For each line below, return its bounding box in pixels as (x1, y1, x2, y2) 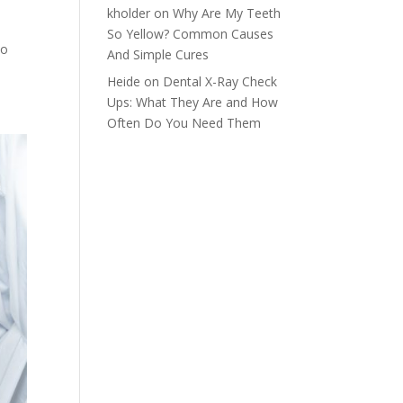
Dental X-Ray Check (163, 73, 278, 91)
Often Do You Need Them (107, 114, 262, 132)
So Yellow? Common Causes (107, 25, 274, 43)
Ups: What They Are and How (107, 94, 279, 112)
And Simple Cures (107, 46, 210, 64)
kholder (107, 4, 151, 22)
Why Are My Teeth (173, 4, 282, 22)
